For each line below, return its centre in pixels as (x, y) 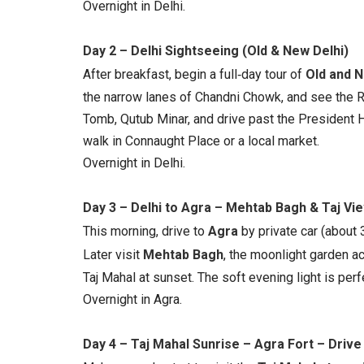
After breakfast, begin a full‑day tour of (194, 74)
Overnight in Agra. (132, 299)
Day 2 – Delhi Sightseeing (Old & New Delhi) (216, 51)
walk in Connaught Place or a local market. (201, 141)
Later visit (113, 255)
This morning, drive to (145, 231)
